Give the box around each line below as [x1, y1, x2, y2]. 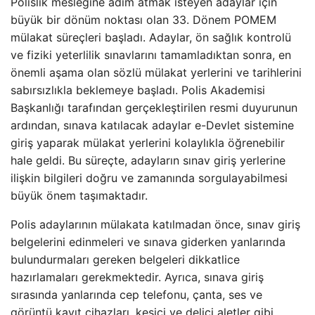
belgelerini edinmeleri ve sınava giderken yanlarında [11, 235, 285, 249]
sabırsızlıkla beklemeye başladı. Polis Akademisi [11, 83, 265, 97]
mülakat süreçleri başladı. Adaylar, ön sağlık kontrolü [11, 30, 291, 44]
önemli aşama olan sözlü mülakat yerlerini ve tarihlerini [11, 65, 302, 79]
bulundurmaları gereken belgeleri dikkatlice [11, 252, 240, 266]
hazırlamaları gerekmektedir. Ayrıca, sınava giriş [11, 270, 264, 284]
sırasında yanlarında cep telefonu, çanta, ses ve [11, 288, 262, 302]
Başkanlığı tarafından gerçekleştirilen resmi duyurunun [11, 101, 297, 115]
